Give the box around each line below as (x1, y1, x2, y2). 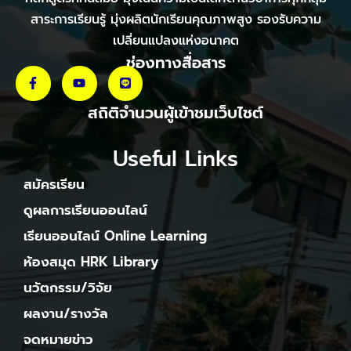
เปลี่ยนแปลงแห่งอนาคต (112, 31, 239, 50)
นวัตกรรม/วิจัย (24, 277, 112, 298)
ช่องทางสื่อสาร (125, 50, 226, 74)
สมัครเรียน (24, 173, 85, 194)
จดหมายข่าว (24, 328, 93, 349)
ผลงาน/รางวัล (24, 302, 108, 324)
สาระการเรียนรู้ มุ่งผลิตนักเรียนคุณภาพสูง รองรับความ (30, 9, 321, 29)
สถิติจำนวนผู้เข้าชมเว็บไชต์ (88, 100, 263, 125)
